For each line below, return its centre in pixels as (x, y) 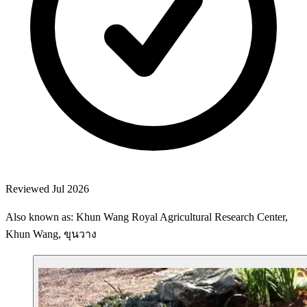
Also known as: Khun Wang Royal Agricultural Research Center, (147, 217)
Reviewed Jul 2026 (47, 188)
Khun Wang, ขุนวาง (51, 234)
